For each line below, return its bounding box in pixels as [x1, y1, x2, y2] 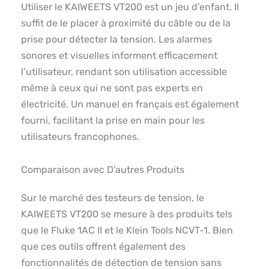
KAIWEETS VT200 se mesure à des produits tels [21, 208, 232, 220]
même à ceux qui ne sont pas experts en [21, 82, 203, 94]
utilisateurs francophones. [21, 131, 139, 143]
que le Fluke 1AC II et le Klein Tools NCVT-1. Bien [21, 225, 233, 237]
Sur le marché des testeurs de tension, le [21, 192, 204, 204]
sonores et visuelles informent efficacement [21, 50, 217, 62]
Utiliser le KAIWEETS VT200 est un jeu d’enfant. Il [21, 1, 239, 13]
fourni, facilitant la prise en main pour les [21, 115, 205, 127]
